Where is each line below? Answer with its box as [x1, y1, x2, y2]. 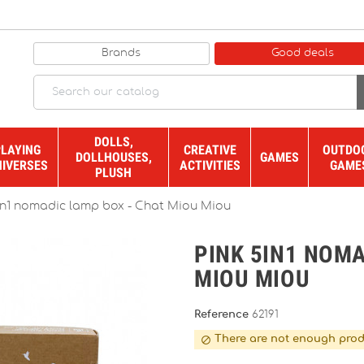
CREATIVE [183, 141, 236, 158]
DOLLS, [93, 134, 133, 149]
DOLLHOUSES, [75, 149, 152, 165]
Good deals [271, 47, 335, 58]
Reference [194, 310, 252, 320]
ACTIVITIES [179, 157, 240, 173]
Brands [102, 47, 141, 58]
